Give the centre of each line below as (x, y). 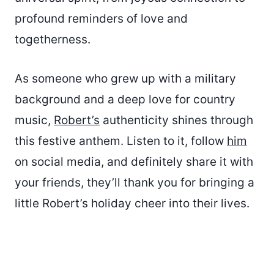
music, (34, 120)
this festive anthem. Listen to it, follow (121, 141)
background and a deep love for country (125, 99)
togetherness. (53, 39)
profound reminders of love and (101, 18)
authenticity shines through (176, 120)
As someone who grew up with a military (125, 78)
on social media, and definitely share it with (134, 161)
